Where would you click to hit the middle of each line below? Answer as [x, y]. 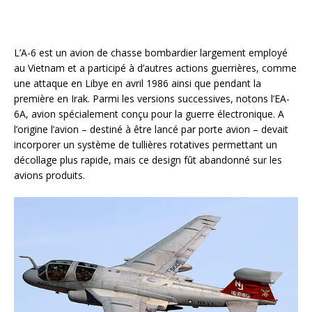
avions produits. [49, 175]
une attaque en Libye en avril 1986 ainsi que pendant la [138, 83]
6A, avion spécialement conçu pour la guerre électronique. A [149, 114]
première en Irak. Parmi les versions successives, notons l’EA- [152, 99]
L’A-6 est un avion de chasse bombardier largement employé [151, 53]
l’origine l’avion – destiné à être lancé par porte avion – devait [151, 129]
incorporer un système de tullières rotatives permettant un [146, 145]
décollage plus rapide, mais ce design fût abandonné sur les [148, 160]
